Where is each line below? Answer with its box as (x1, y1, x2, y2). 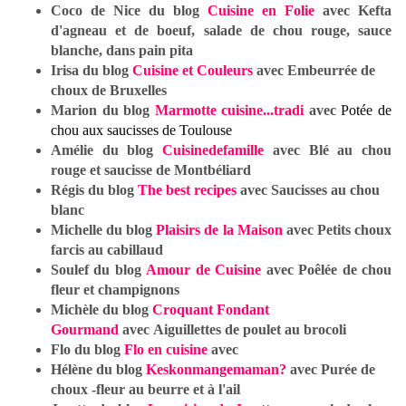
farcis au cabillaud (51, 242, 163, 258)
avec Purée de (286, 362, 375, 378)
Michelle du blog (51, 222, 157, 238)
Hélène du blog (51, 362, 146, 378)
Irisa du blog (51, 63, 132, 79)
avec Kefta (314, 3, 391, 19)
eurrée (317, 63, 357, 79)
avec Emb (253, 63, 317, 79)
